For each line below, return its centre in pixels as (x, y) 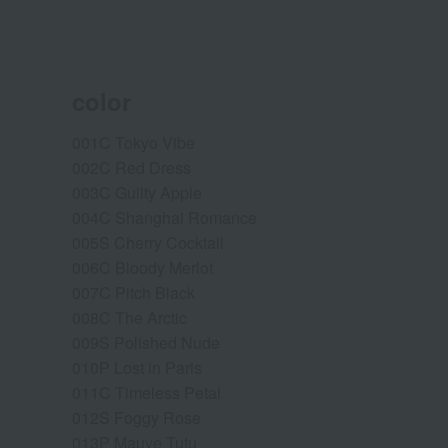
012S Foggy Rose (136, 417)
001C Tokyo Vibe (133, 142)
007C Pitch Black (133, 292)
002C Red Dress (131, 167)
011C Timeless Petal (146, 392)
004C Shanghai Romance (164, 217)
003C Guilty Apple (137, 192)
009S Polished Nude (146, 342)
